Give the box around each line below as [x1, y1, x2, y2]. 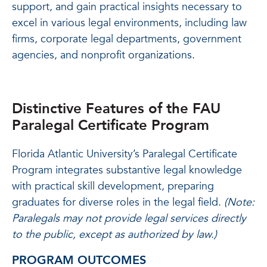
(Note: [224, 194, 254, 210]
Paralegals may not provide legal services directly [12, 210, 246, 226]
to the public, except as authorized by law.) [12, 226, 217, 242]
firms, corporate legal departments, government [12, 31, 241, 46]
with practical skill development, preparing [12, 178, 214, 194]
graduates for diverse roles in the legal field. [12, 194, 224, 210]
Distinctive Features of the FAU [12, 98, 221, 119]
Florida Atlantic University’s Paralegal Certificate [12, 146, 237, 162]
